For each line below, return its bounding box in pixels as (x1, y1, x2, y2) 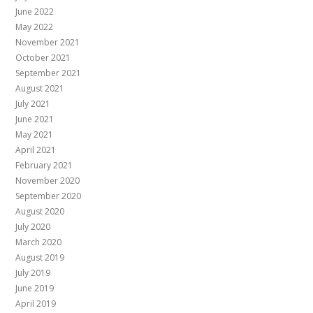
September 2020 (15, 190, 82, 203)
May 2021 (15, 129, 54, 141)
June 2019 (15, 282, 54, 295)
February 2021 (15, 159, 73, 172)
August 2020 (15, 205, 65, 218)
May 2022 (15, 21, 54, 34)
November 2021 (15, 36, 80, 49)
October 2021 (15, 52, 71, 64)
